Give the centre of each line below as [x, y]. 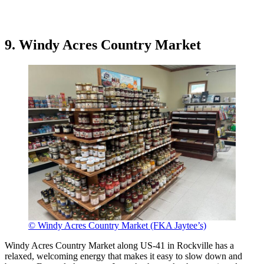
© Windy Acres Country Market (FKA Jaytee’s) [117, 226]
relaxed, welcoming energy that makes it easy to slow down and [123, 256]
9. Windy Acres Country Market [103, 45]
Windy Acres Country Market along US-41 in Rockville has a [119, 246]
